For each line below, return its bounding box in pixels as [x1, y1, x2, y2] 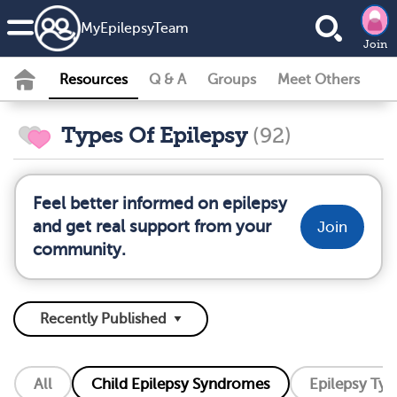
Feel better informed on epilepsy [33, 194, 287, 213]
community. [33, 240, 126, 259]
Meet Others [277, 72, 360, 88]
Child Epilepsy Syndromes [91, 375, 270, 393]
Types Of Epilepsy [56, 123, 253, 148]
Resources [59, 72, 128, 88]
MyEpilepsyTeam [81, 20, 189, 36]
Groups [207, 72, 256, 88]
